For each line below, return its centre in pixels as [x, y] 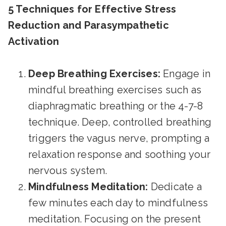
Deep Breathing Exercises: [94, 74]
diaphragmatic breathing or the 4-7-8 [116, 106]
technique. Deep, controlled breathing [120, 122]
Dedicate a [175, 187]
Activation [34, 41]
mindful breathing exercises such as [115, 90]
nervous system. [68, 171]
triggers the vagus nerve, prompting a [119, 138]
